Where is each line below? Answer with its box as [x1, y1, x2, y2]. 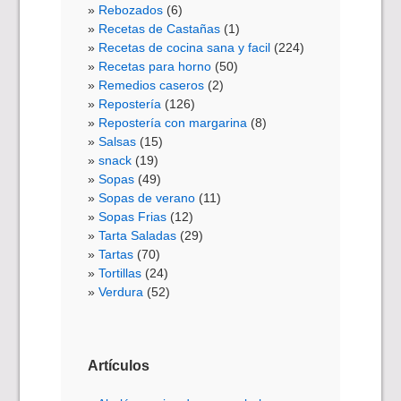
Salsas [98, 134, 137, 149]
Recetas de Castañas [98, 21, 221, 37]
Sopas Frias [98, 209, 167, 225]
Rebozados [98, 3, 164, 18]
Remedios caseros [98, 78, 205, 93]
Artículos [88, 358, 150, 374]
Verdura [98, 285, 144, 300]
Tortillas [98, 266, 142, 281]
